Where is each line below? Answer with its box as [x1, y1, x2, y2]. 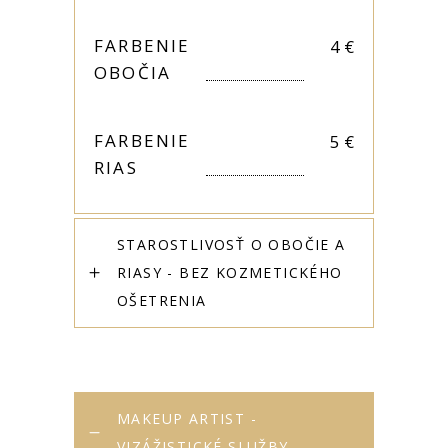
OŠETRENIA [117, 291, 207, 310]
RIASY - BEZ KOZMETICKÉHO [117, 263, 343, 282]
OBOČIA [94, 61, 172, 84]
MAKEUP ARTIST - [117, 409, 257, 428]
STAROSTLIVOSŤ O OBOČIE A [117, 235, 346, 254]
